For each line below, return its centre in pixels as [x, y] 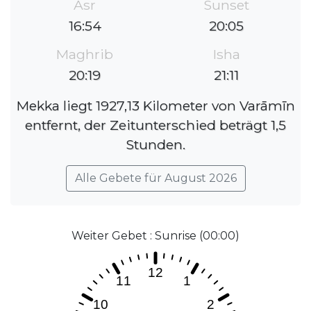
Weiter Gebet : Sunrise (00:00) [155, 236]
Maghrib [85, 54]
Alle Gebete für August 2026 [155, 178]
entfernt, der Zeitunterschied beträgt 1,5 [155, 125]
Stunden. [155, 145]
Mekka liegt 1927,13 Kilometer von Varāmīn [155, 106]
